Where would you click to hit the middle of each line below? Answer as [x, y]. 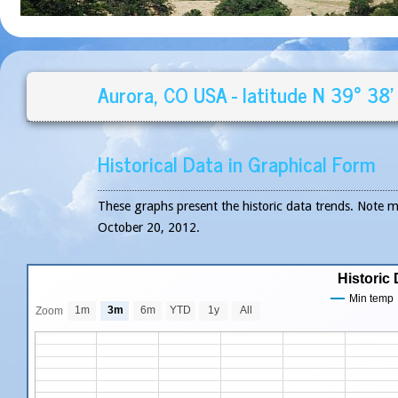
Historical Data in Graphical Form [237, 164]
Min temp [371, 298]
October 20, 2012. [149, 227]
